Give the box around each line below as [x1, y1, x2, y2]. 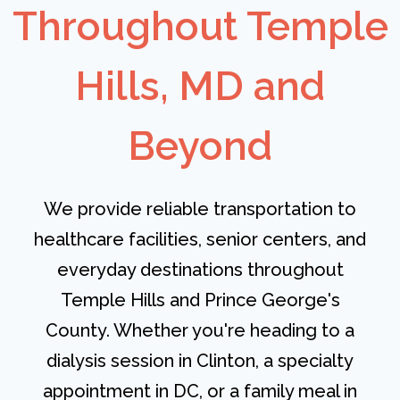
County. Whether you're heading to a [46, 320, 354, 342]
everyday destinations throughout [56, 259, 344, 281]
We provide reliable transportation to [44, 198, 356, 221]
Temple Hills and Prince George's [60, 289, 340, 312]
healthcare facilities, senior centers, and [34, 229, 366, 251]
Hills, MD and [75, 62, 325, 111]
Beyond [128, 122, 272, 171]
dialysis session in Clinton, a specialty [46, 350, 354, 372]
